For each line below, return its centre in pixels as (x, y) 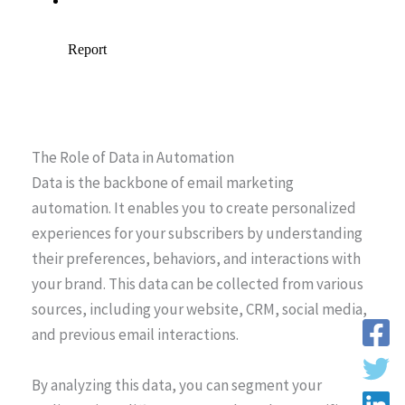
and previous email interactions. (135, 335)
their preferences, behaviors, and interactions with (196, 259)
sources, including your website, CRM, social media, (199, 310)
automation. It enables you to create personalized (194, 208)
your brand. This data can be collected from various (198, 284)
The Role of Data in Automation (133, 158)
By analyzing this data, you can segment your (177, 385)
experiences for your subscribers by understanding (197, 234)
